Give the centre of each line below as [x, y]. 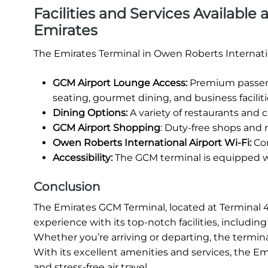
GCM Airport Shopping [106, 127]
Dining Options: [90, 112]
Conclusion [67, 186]
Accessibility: [84, 157]
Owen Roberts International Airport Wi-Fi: [152, 142]
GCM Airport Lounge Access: [120, 83]
